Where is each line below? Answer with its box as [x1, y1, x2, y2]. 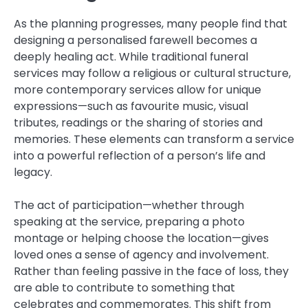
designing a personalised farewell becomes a [14, 32, 257, 49]
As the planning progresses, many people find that [14, 16, 287, 32]
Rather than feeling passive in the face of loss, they [14, 263, 289, 280]
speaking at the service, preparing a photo [14, 214, 245, 230]
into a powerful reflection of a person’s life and [14, 148, 265, 164]
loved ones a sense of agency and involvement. [14, 247, 269, 263]
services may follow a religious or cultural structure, [14, 65, 291, 82]
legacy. [14, 164, 52, 181]
